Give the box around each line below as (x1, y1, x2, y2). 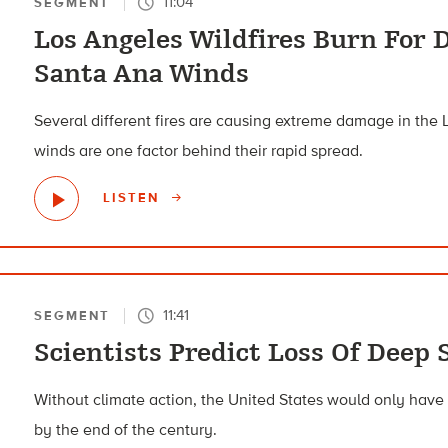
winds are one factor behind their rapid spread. (34, 141, 364, 160)
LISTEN (103, 190, 165, 206)
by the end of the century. (34, 420, 218, 439)
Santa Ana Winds (34, 59, 250, 89)
